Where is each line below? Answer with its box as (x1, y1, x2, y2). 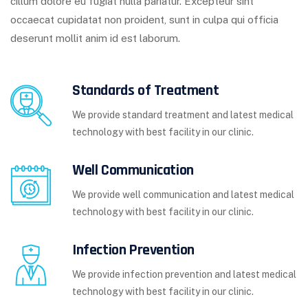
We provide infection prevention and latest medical (72, 269, 296, 280)
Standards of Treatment (72, 81, 219, 100)
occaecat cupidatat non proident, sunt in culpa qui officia (10, 14, 278, 25)
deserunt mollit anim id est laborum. (10, 32, 180, 44)
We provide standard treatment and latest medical (72, 109, 294, 120)
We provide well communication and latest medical (72, 189, 294, 200)
